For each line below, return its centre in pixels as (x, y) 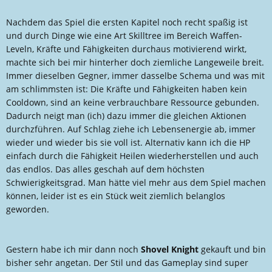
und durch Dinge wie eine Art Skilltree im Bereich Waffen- (124, 36)
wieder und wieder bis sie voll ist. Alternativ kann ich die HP (128, 142)
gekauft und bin (232, 249)
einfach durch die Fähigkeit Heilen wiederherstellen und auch (132, 156)
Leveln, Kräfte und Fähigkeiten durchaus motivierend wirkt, (126, 49)
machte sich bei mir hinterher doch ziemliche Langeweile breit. (135, 62)
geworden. (28, 209)
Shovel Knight (170, 249)
